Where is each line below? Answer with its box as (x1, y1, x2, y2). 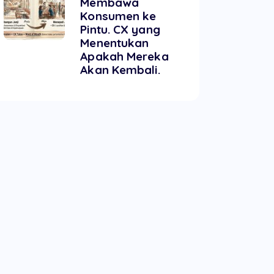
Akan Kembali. (80, 62, 160, 77)
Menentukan (80, 35, 149, 50)
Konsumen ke (80, 8, 157, 23)
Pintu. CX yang (80, 21, 160, 37)
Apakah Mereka (80, 48, 169, 64)
